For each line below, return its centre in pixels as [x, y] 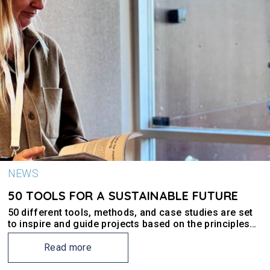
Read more [68, 247]
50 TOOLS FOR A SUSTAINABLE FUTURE [123, 196]
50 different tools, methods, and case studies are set [130, 212]
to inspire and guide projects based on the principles [129, 224]
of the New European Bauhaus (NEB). [93, 235]
